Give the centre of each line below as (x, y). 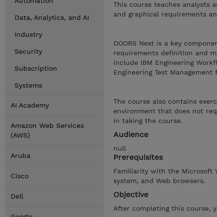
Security (28, 51)
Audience (131, 134)
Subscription (36, 68)
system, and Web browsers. (159, 181)
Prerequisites (138, 157)
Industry (28, 34)
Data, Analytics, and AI (52, 17)
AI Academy (30, 105)
